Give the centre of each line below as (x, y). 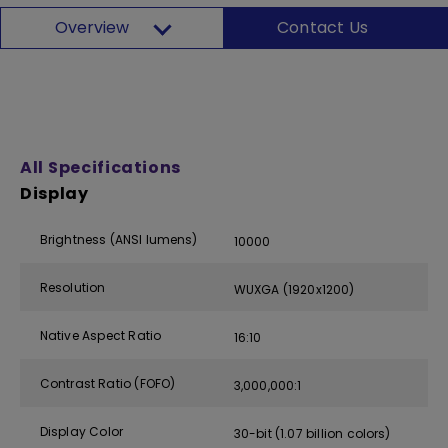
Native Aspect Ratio (100, 335)
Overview (92, 27)
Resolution (72, 287)
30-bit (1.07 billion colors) (312, 433)
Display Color (81, 431)
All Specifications (101, 167)
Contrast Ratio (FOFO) (108, 383)
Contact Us (322, 27)
